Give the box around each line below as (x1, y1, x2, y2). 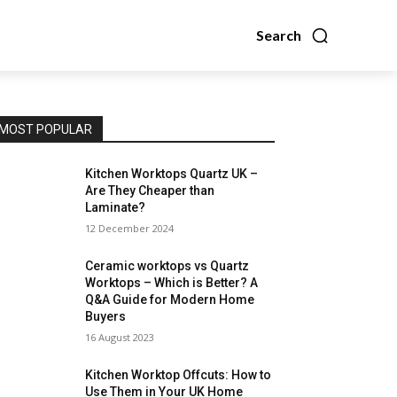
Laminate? (85, 200, 146, 214)
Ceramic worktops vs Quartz (85, 259, 250, 273)
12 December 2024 (85, 222, 175, 235)
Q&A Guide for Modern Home (85, 292, 255, 307)
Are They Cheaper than (85, 183, 215, 198)
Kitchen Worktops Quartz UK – (85, 167, 259, 181)
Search (256, 27, 301, 43)
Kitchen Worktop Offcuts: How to (85, 368, 272, 382)
